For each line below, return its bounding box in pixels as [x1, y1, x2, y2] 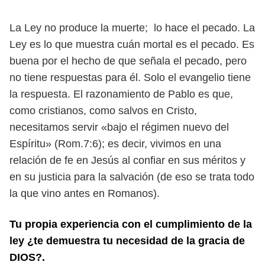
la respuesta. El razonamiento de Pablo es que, [9, 88, 233, 100]
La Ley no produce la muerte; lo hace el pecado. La [9, 22, 255, 34]
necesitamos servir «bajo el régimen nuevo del [9, 121, 229, 133]
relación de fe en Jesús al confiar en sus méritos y [9, 154, 245, 166]
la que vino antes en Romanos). [9, 188, 160, 199]
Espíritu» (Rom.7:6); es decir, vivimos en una [9, 138, 221, 150]
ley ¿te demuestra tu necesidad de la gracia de [9, 235, 245, 247]
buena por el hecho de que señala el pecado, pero [9, 55, 247, 67]
